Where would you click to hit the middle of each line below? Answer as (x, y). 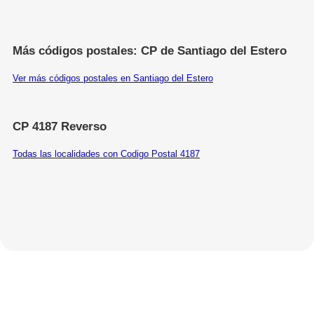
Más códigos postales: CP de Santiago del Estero (150, 50)
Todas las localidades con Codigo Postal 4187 (106, 153)
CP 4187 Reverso (60, 126)
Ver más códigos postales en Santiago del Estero (113, 78)
